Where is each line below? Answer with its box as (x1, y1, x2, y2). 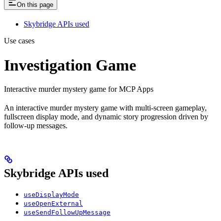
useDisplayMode (24, 191, 79, 199)
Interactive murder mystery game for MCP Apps (4, 85, 153, 94)
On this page (17, 1, 53, 9)
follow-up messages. (4, 121, 68, 130)
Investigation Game (4, 56, 136, 74)
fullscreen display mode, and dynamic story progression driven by (4, 112, 208, 121)
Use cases (4, 37, 35, 45)
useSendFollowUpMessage (24, 209, 110, 217)
